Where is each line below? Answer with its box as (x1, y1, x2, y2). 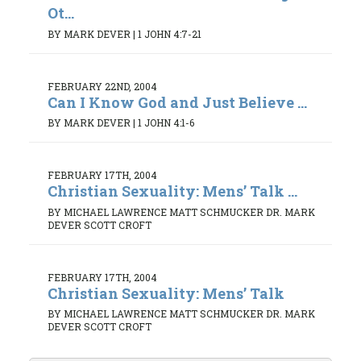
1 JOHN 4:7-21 (138, 27, 201, 40)
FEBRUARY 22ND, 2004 (48, 79, 157, 93)
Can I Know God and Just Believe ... (48, 92, 307, 112)
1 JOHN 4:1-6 (138, 116, 194, 130)
